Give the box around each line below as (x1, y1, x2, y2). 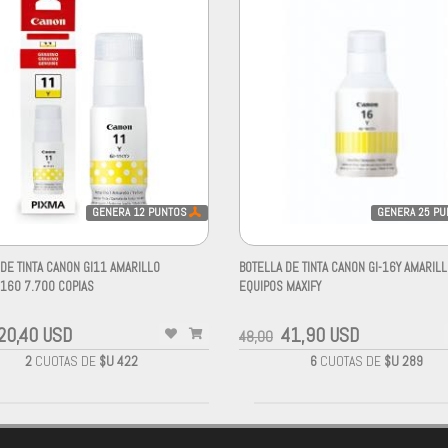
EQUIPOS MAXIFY (239, 278, 321, 296)
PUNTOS (145, 204, 190, 219)
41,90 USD (280, 323, 359, 349)
